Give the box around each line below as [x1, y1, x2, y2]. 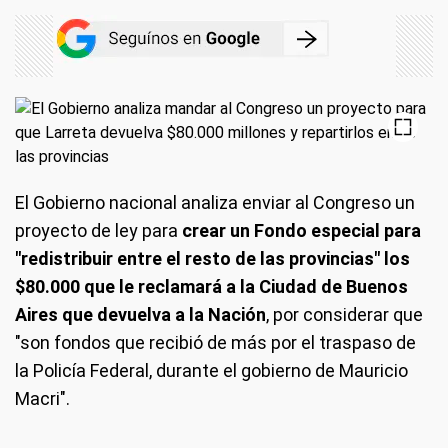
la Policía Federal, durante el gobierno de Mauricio [15, 360, 408, 381]
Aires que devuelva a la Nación [15, 304, 266, 325]
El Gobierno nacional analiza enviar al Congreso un [15, 192, 415, 213]
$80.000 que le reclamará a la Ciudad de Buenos [15, 276, 408, 297]
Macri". [15, 388, 70, 409]
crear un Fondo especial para [182, 220, 421, 241]
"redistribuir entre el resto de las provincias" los [15, 248, 410, 269]
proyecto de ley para [15, 220, 182, 241]
